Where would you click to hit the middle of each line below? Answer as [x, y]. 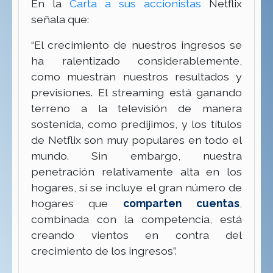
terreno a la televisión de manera [136, 108]
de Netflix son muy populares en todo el [136, 140]
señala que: [60, 19]
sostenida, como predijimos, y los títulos [136, 124]
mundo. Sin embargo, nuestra [136, 156]
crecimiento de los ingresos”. [104, 251]
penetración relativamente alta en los [136, 172]
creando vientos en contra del [136, 235]
